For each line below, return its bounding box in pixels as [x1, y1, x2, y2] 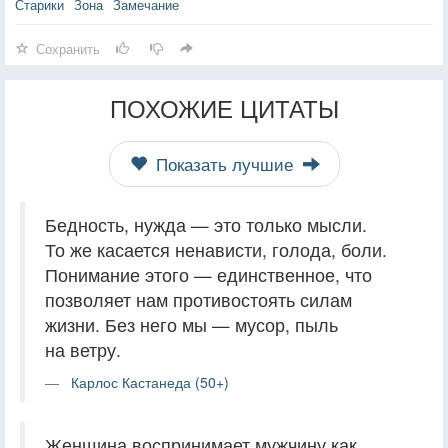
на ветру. [45, 336, 121, 362]
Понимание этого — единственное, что [45, 261, 372, 287]
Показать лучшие [150, 151, 298, 176]
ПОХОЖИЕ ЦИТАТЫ [109, 89, 339, 125]
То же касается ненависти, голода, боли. [45, 236, 387, 262]
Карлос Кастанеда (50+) [71, 371, 229, 392]
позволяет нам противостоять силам [45, 286, 352, 312]
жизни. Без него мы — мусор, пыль [45, 311, 338, 337]
